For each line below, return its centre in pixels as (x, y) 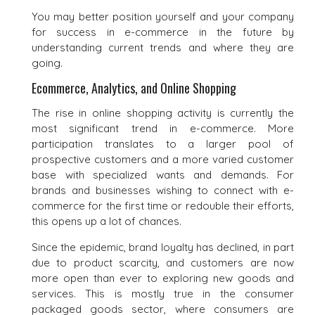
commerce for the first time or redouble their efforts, (163, 205)
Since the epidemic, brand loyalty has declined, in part (163, 247)
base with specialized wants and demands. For (163, 174)
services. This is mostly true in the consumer (163, 293)
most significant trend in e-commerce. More (163, 128)
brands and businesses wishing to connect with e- (163, 190)
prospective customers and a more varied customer (163, 159)
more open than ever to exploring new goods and (163, 278)
